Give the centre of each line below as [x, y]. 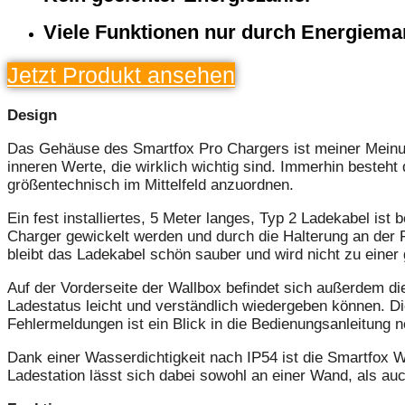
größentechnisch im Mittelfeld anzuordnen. [151, 185]
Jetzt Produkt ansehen [121, 75]
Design [32, 116]
